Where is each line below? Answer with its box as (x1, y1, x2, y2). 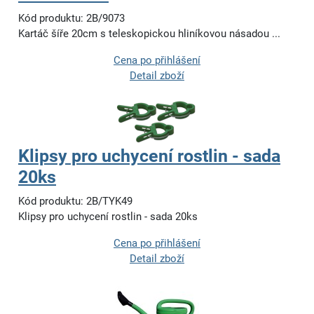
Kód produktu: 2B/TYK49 (18, 195, 132, 207)
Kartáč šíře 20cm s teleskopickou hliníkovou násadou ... (18, 27, 280, 40)
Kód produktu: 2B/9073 (18, 12, 125, 25)
